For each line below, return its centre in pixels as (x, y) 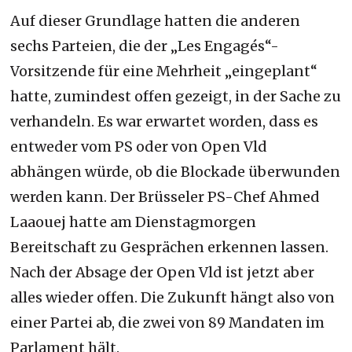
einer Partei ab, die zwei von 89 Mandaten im (168, 322)
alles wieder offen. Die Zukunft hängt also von (173, 297)
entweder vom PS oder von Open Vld (139, 146)
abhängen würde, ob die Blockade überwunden (176, 171)
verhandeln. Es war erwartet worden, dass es (165, 121)
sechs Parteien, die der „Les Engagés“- (145, 46)
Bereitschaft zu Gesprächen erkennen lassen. (170, 247)
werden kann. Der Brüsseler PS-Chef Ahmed (165, 196)
